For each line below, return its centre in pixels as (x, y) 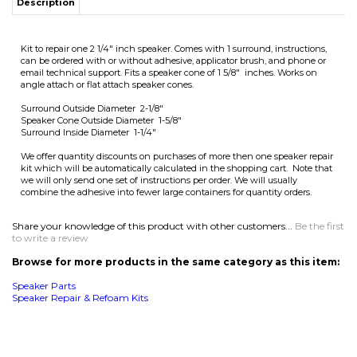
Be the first (320, 102)
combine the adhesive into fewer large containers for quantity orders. (166, 69)
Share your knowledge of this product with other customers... (153, 102)
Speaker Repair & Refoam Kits (80, 174)
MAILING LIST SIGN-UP (75, 282)
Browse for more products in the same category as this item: (176, 138)
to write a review (50, 114)
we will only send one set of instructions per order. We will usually (159, 57)
